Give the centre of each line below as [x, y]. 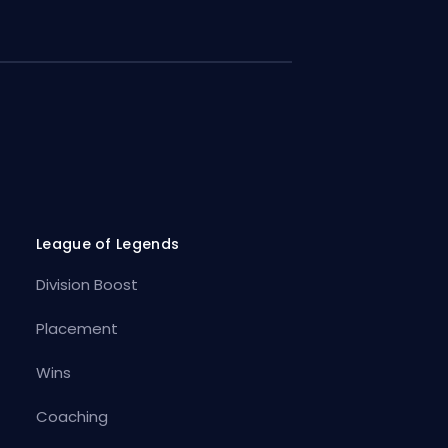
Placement [76, 329]
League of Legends [107, 244]
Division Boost [86, 285]
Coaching [71, 417]
